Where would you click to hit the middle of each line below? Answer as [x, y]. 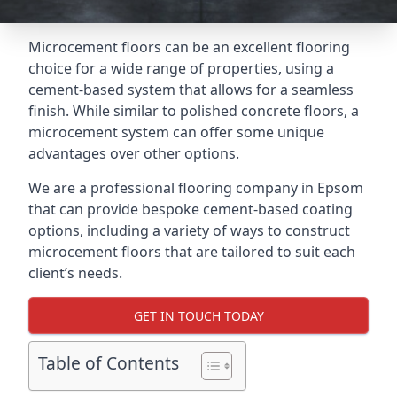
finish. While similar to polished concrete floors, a [194, 111]
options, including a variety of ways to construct [189, 230]
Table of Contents [109, 363]
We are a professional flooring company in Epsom [196, 188]
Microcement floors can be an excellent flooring [189, 47]
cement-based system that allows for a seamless [191, 90]
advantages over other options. [134, 153]
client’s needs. [75, 273]
